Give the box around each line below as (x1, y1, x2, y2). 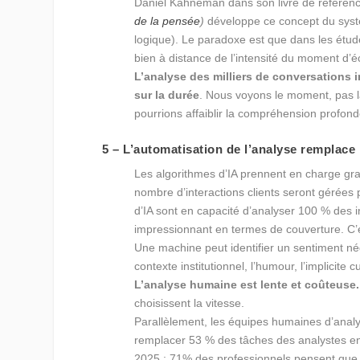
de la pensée (134, 14, 201, 28)
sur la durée (134, 88, 200, 102)
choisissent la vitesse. (134, 296, 245, 309)
